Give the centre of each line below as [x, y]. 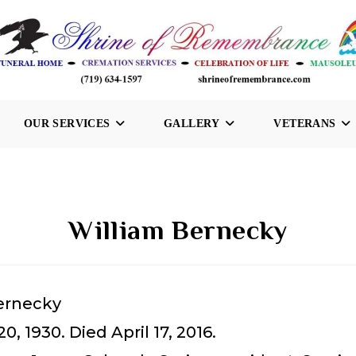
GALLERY [192, 124]
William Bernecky [178, 230]
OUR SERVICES [67, 124]
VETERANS [305, 124]
